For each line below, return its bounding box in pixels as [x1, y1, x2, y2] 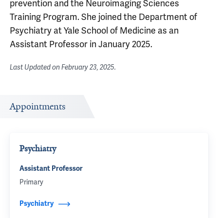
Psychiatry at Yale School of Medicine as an [10, 25, 179, 36]
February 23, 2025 [61, 63, 114, 72]
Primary [19, 178, 43, 186]
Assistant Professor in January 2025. [10, 39, 152, 50]
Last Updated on [10, 63, 61, 72]
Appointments [10, 101, 66, 112]
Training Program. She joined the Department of [10, 12, 197, 22]
